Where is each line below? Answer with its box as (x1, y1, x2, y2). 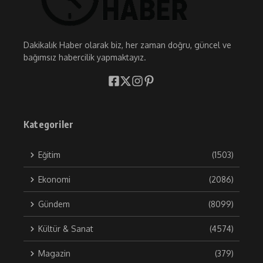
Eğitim (38, 150, 60, 160)
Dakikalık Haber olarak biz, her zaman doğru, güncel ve (23, 40, 231, 50)
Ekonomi (38, 174, 70, 185)
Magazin (38, 248, 70, 259)
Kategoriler (23, 119, 74, 131)
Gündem (38, 199, 70, 210)
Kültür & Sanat (38, 224, 93, 234)
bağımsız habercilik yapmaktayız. (23, 52, 146, 63)
